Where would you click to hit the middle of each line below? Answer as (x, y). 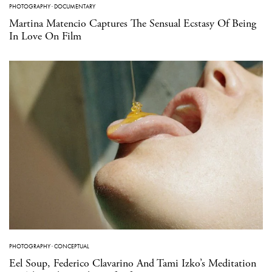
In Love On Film (45, 36)
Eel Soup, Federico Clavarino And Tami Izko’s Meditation (133, 263)
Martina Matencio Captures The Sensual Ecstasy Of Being (133, 23)
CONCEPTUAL (72, 246)
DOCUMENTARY (75, 6)
